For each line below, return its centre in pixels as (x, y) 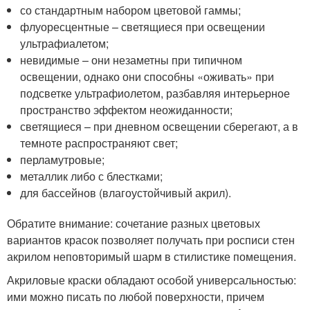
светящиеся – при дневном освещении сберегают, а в (159, 127)
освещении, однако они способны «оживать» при (147, 77)
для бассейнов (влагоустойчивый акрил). (126, 193)
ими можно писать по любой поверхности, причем (136, 297)
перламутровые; (63, 160)
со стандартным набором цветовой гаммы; (131, 10)
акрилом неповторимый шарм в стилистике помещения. (152, 257)
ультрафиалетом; (65, 44)
